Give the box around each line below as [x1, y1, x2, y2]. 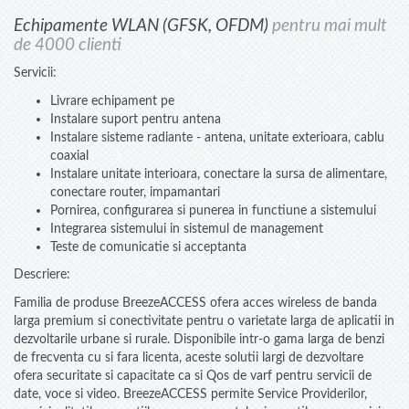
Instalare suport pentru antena [50, 111, 221, 126]
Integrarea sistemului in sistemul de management [50, 221, 323, 236]
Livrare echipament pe [50, 93, 174, 108]
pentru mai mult [272, 16, 387, 35]
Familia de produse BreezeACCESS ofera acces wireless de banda [14, 295, 377, 309]
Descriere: [14, 267, 70, 282]
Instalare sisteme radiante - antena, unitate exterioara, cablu [50, 130, 384, 144]
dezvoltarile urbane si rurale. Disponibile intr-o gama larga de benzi [14, 331, 384, 346]
